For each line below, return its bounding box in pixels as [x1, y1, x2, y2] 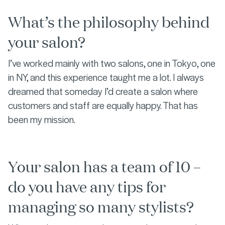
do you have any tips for [8, 175, 166, 196]
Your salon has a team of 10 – [8, 155, 201, 176]
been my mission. [8, 111, 75, 126]
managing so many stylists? [8, 195, 194, 216]
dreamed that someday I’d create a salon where [8, 83, 198, 98]
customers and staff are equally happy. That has [8, 97, 198, 112]
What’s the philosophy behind [8, 11, 209, 32]
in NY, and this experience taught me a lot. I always [8, 69, 204, 84]
